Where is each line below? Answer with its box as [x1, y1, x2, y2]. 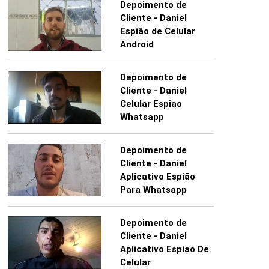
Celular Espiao [119, 98, 182, 110]
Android [119, 39, 154, 50]
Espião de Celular [119, 26, 195, 37]
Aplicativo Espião [119, 171, 195, 183]
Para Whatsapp [119, 184, 187, 196]
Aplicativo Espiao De [119, 244, 209, 255]
